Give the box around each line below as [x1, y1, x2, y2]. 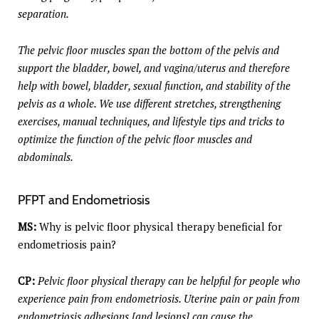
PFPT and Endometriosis [18, 192, 150, 209]
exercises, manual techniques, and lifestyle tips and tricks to [18, 114, 285, 129]
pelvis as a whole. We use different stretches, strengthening [18, 96, 281, 111]
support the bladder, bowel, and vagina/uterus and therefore [18, 61, 290, 75]
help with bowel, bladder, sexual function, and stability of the [18, 78, 291, 93]
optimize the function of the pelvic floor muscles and [18, 132, 252, 147]
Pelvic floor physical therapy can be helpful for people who [38, 273, 300, 288]
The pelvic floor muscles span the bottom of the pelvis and [18, 43, 279, 58]
